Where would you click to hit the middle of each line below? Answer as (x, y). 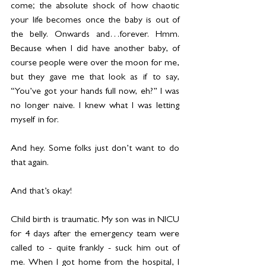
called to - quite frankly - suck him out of (95, 249)
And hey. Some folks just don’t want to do (95, 149)
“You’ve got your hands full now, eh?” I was (95, 92)
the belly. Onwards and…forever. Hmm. (95, 35)
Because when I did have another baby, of (95, 50)
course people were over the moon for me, (95, 64)
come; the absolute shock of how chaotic (95, 7)
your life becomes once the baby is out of (95, 21)
